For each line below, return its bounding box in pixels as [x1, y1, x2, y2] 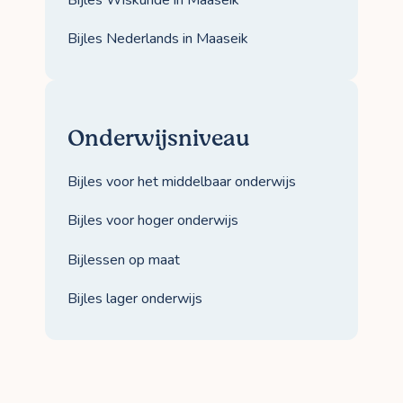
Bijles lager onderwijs [67, 288, 202, 309]
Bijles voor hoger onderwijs [67, 210, 238, 231]
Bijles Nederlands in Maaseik [67, 29, 248, 49]
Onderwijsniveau [67, 122, 250, 156]
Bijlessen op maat [67, 249, 180, 270]
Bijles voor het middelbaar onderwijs [67, 172, 296, 193]
